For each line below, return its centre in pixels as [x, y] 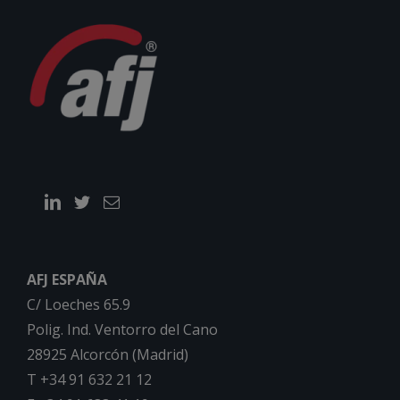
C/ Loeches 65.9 [79, 305]
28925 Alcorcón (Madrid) [108, 355]
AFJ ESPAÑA [67, 280]
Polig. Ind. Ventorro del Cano [122, 330]
